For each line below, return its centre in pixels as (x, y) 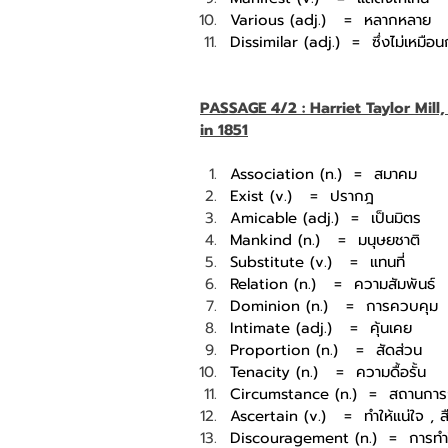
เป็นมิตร (396, 217)
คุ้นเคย (391, 327)
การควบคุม (402, 305)
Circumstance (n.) (293, 393)
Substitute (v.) (281, 261)
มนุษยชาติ (389, 239)
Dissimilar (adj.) (285, 41)
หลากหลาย (397, 19)
